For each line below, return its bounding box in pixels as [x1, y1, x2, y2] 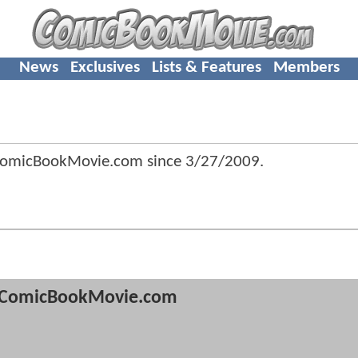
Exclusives [70, 58, 140, 76]
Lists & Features [151, 58, 261, 76]
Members [272, 58, 340, 76]
